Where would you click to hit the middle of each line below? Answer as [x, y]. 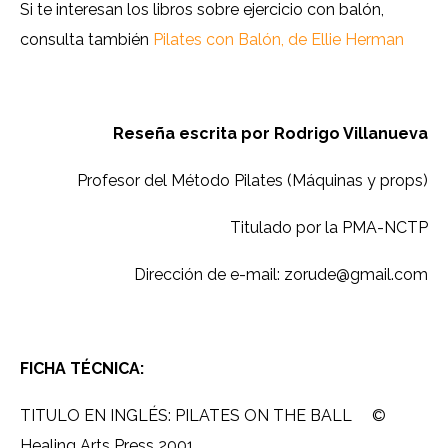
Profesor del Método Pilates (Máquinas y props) [252, 181]
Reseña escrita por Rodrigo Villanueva [270, 134]
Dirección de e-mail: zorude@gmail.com [281, 275]
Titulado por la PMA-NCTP [329, 228]
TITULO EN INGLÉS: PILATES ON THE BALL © [203, 416]
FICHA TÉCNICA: [82, 369]
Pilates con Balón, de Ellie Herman [278, 40]
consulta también [86, 40]
